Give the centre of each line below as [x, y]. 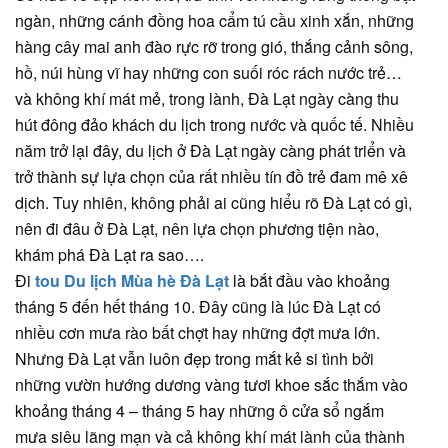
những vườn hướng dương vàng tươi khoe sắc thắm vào [211, 384]
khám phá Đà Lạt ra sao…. [111, 254]
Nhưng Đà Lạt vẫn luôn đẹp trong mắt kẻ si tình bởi [194, 358]
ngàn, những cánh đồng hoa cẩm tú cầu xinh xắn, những [214, 20]
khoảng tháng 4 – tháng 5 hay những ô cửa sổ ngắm [199, 410]
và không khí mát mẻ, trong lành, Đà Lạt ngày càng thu [207, 98]
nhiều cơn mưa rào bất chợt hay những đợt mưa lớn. [197, 332]
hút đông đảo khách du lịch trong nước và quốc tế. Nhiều [214, 124]
